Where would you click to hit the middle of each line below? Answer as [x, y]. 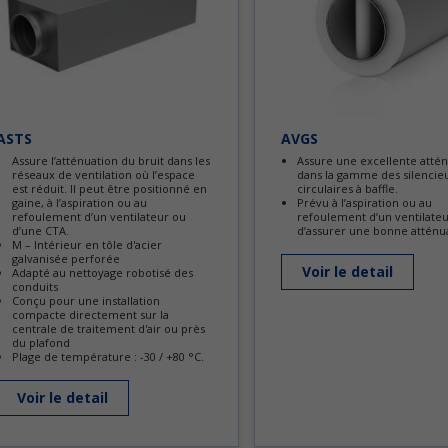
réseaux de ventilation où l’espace [103, 174]
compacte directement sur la [90, 314]
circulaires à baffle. [347, 188]
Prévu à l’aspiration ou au [364, 202]
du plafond [41, 342]
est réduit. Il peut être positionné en [109, 188]
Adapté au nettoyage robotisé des [102, 272]
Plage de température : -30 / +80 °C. [108, 356]
